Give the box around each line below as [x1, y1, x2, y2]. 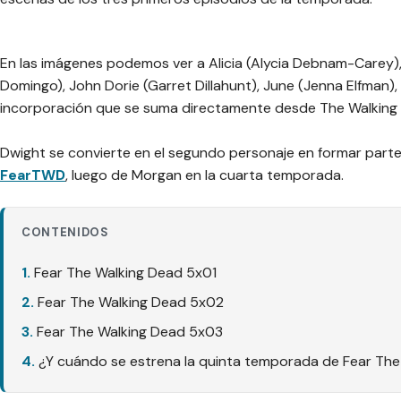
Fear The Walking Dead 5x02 [38, 292, 224, 311]
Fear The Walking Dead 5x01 [34, 262, 217, 282]
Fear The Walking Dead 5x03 [37, 321, 223, 341]
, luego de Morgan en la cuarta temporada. [65, 166, 344, 185]
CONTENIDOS [21, 224, 109, 240]
